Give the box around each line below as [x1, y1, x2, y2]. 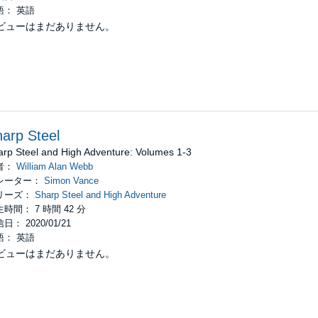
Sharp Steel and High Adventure [34, 189, 166, 200]
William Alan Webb [16, 160, 93, 172]
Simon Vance [43, 175, 99, 186]
